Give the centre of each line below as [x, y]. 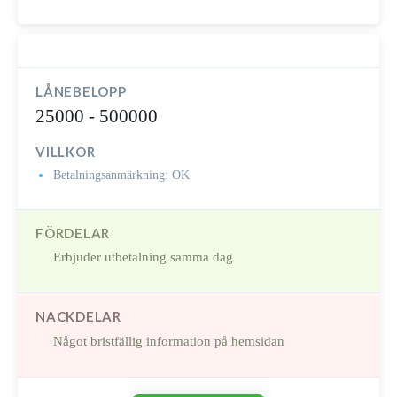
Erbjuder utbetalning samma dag [143, 257]
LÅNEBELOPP [81, 91]
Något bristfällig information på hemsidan [169, 341]
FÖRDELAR [73, 233]
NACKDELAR [78, 317]
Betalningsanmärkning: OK [121, 175]
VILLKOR [66, 152]
